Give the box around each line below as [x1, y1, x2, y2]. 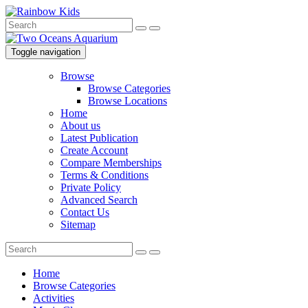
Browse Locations [88, 95, 167, 107]
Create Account [60, 144, 128, 156]
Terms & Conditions [60, 169, 148, 181]
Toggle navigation [11, 47, 80, 57]
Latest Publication [60, 132, 138, 144]
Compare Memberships [60, 157, 162, 168]
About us [60, 120, 100, 131]
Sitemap [60, 219, 96, 230]
